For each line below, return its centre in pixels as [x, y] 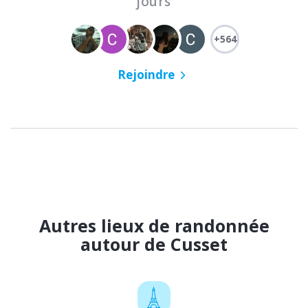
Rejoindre [146, 75]
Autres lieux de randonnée [154, 226]
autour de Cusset [154, 244]
